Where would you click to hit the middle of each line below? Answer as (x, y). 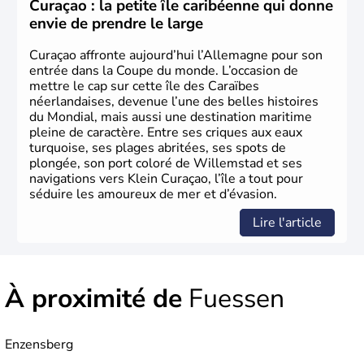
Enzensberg (39, 345)
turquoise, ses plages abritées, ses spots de (158, 148)
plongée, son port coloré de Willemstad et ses (166, 164)
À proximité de (93, 299)
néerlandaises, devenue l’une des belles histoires (174, 102)
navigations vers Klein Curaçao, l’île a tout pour (166, 179)
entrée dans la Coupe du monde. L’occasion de (164, 71)
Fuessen (233, 299)
